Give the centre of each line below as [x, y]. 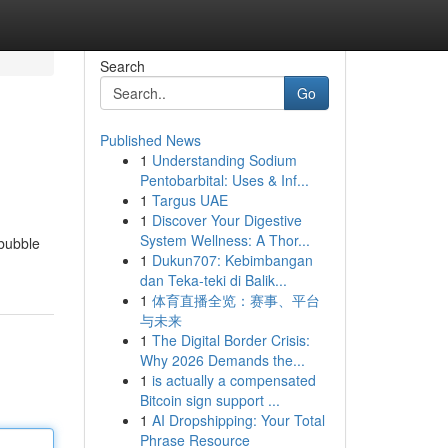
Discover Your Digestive [226, 220]
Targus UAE [189, 200]
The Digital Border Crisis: [230, 340]
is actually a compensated [233, 380]
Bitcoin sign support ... [209, 400]
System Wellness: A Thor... [224, 240]
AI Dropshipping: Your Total [238, 420]
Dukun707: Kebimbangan [232, 260]
